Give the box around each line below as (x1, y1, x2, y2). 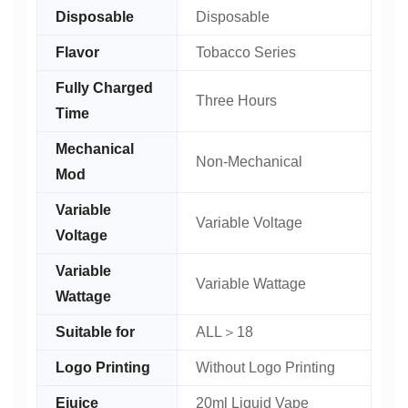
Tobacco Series (196, 45, 296, 60)
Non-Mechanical (196, 154, 302, 169)
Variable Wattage (196, 276, 306, 291)
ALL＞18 (196, 324, 253, 340)
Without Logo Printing (196, 360, 335, 375)
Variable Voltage (196, 215, 302, 230)
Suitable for (56, 324, 135, 340)
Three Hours (196, 93, 277, 108)
